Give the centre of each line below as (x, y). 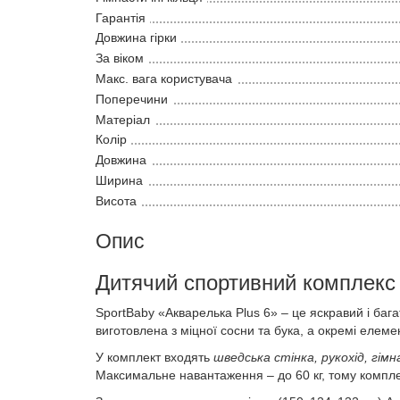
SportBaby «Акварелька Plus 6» (187, 312)
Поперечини (132, 99)
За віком (120, 58)
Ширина (119, 180)
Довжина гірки (136, 38)
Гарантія (121, 17)
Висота (116, 200)
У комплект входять (154, 357)
